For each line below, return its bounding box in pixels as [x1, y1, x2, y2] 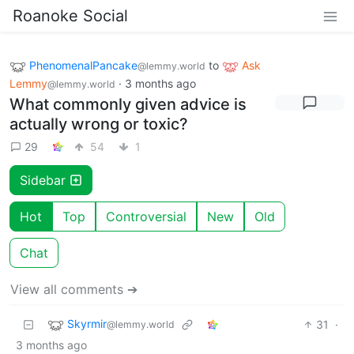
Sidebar [20, 171, 70, 188]
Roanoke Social [13, 6, 128, 25]
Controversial [106, 208, 186, 224]
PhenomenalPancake [29, 58, 137, 72]
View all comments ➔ [10, 281, 137, 297]
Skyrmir [67, 316, 107, 330]
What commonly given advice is [9, 94, 247, 114]
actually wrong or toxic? [9, 114, 188, 134]
